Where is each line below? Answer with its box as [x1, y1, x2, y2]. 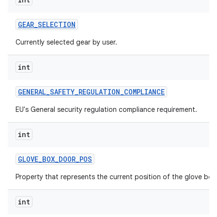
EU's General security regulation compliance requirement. [15, 105, 197, 114]
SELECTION [38, 20, 76, 29]
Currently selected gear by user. [15, 38, 117, 46]
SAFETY [50, 87, 75, 96]
